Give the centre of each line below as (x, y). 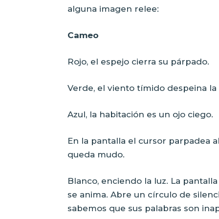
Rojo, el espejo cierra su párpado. (138, 61)
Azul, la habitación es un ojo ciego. (140, 114)
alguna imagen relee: (113, 9)
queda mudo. (96, 154)
